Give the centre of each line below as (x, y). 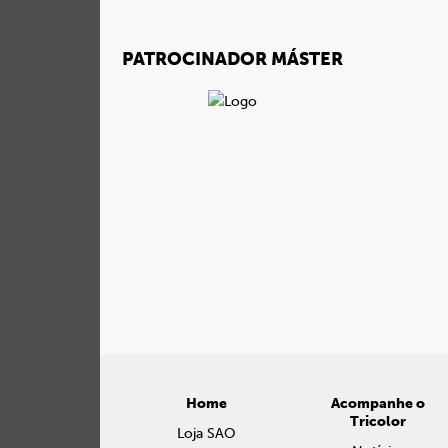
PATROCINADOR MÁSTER (232, 59)
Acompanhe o (378, 403)
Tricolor (378, 421)
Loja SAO (206, 433)
